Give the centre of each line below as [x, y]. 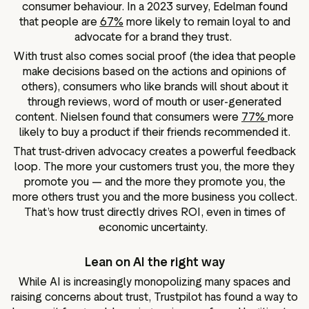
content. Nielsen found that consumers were [128, 117]
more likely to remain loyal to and [207, 22]
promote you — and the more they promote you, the [154, 181]
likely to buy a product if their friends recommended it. [154, 132]
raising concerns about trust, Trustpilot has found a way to [154, 297]
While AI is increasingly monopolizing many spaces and [154, 281]
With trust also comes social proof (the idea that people [154, 57]
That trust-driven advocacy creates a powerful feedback [154, 151]
